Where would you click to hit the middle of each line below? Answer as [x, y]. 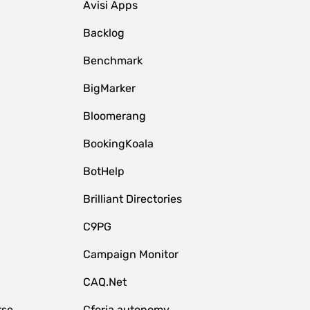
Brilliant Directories [132, 199]
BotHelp [103, 171]
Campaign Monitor [130, 254]
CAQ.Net [104, 282]
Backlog [103, 33]
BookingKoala [118, 144]
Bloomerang [114, 116]
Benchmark [112, 61]
